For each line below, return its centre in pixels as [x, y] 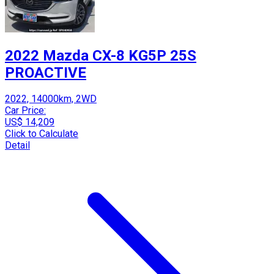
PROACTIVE [46, 72]
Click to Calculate [42, 134]
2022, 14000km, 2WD [51, 99]
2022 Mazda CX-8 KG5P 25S [101, 55]
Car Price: [25, 111]
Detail [17, 146]
